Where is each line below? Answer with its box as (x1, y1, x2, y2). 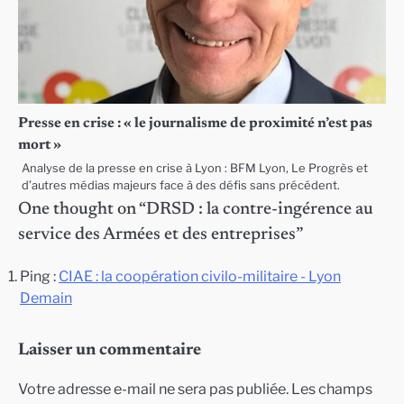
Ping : (20, 268, 59, 286)
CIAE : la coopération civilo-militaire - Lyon (59, 268, 341, 286)
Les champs (291, 380, 372, 399)
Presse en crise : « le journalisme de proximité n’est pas (18, 116, 372, 132)
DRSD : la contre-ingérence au (146, 201, 373, 219)
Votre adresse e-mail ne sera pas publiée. (18, 380, 289, 399)
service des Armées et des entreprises (18, 226, 296, 244)
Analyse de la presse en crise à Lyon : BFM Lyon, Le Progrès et (22, 161, 368, 176)
